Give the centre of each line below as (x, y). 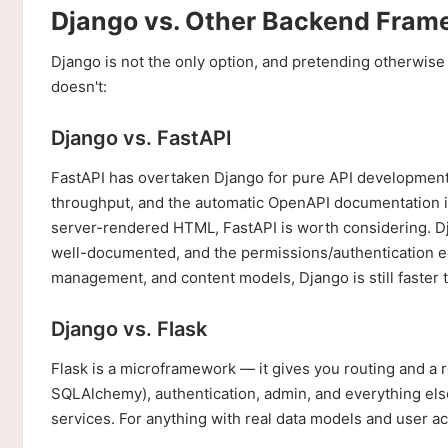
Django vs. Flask (129, 329)
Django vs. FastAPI (141, 138)
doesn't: (79, 86)
